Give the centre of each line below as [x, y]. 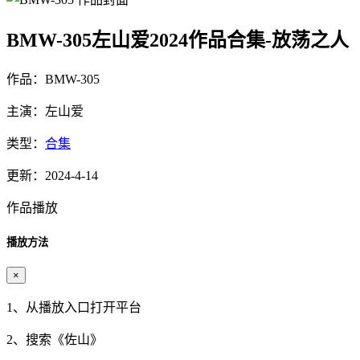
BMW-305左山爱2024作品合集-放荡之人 [178, 40]
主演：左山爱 [45, 111]
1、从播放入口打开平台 [74, 307]
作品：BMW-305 [53, 79]
